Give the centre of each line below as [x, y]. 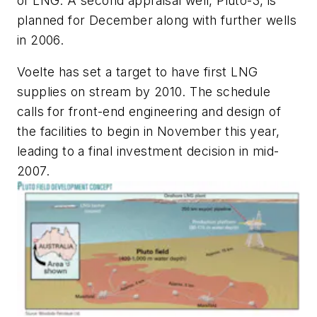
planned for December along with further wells [157, 20]
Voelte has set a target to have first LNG [138, 72]
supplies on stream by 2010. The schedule [144, 92]
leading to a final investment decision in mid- [148, 151]
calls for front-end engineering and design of [149, 112]
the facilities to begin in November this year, [149, 132]
